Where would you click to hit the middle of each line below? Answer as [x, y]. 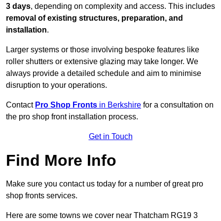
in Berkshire [120, 105]
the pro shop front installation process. [72, 117]
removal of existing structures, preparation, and [94, 18]
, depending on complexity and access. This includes [123, 6]
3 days [18, 6]
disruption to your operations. [56, 85]
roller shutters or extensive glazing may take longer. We [102, 62]
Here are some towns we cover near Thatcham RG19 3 [102, 216]
